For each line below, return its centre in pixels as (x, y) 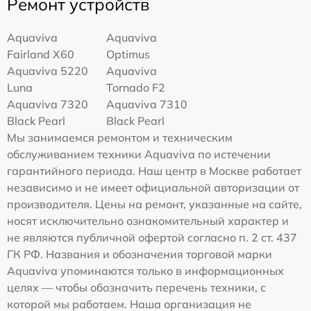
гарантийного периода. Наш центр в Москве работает (154, 171)
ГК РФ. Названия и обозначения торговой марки (140, 254)
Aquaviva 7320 (48, 104)
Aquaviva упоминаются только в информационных (145, 271)
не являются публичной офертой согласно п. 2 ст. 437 (152, 238)
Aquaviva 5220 (48, 71)
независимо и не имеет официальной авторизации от (153, 188)
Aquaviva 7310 (147, 104)
